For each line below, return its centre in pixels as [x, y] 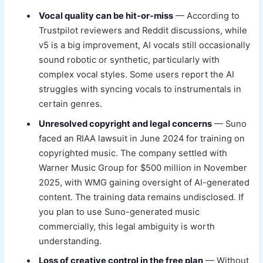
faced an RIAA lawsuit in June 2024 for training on [142, 138]
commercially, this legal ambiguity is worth [127, 226]
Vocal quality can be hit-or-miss [106, 16]
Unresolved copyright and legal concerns [126, 124]
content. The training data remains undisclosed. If [141, 197]
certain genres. [71, 104]
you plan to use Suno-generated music [119, 212]
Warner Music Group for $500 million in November [143, 168]
